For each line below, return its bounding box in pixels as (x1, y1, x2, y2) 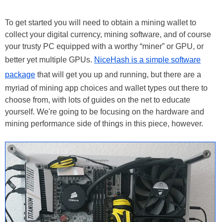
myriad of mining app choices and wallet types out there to (5, 84, 208, 93)
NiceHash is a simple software (94, 55, 201, 64)
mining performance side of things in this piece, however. (5, 119, 203, 128)
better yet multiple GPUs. (5, 55, 94, 64)
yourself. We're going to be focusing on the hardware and (5, 108, 204, 116)
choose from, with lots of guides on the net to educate (5, 96, 190, 105)
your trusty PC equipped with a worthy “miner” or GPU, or (5, 42, 204, 51)
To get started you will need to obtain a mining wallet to (5, 18, 196, 27)
